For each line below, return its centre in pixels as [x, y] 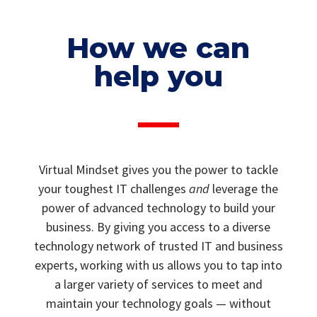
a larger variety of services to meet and [158, 284]
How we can [158, 47]
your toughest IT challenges [114, 188]
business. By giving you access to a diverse [158, 226]
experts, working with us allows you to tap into [158, 265]
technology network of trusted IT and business [158, 246]
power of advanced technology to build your [158, 207]
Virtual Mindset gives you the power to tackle [158, 169]
